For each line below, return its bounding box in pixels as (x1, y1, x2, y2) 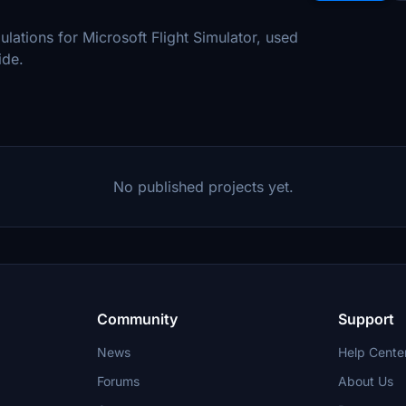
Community (97, 310, 179, 328)
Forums (97, 373, 140, 389)
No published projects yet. (112, 178, 294, 196)
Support (337, 310, 394, 328)
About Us (337, 373, 393, 389)
